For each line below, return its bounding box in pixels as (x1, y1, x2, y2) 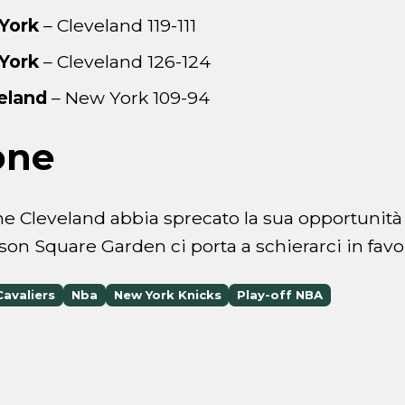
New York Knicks (113, 287, 221, 303)
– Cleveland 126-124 (39, 51, 211, 73)
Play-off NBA (237, 287, 324, 303)
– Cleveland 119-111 (39, 14, 196, 37)
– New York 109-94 (52, 86, 210, 108)
